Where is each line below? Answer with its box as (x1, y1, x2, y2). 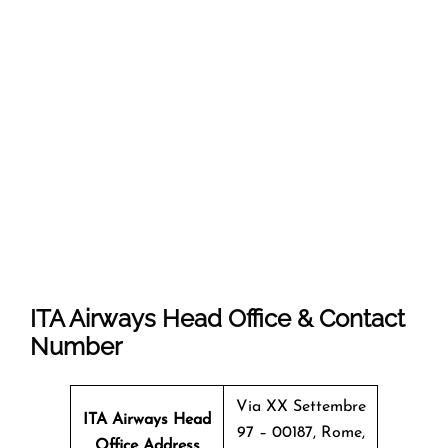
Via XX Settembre (235, 398, 366, 415)
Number (30, 331, 122, 361)
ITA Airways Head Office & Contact (30, 303, 405, 333)
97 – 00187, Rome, (236, 424, 365, 441)
